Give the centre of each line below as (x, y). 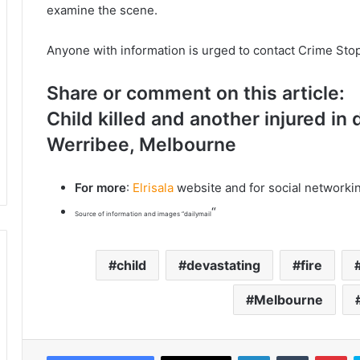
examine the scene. (104, 10)
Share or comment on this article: (196, 94)
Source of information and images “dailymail (143, 214)
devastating (223, 266)
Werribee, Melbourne (141, 145)
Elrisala (153, 188)
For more (100, 188)
